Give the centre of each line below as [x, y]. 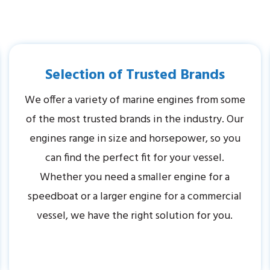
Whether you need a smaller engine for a [135, 178]
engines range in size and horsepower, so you [135, 139]
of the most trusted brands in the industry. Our [135, 120]
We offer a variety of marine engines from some [135, 101]
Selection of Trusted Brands [135, 76]
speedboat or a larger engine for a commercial [135, 197]
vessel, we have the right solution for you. [135, 216]
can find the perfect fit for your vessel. [135, 159]
